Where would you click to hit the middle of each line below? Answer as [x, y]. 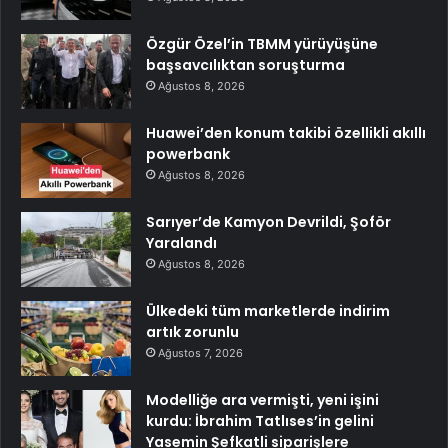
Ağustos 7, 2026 [200, 353]
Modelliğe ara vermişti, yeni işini [262, 400]
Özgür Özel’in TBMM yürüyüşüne [262, 44]
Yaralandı [181, 243]
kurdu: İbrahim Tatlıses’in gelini [260, 421]
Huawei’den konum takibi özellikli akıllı [286, 133]
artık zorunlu [192, 332]
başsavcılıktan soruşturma [245, 65]
